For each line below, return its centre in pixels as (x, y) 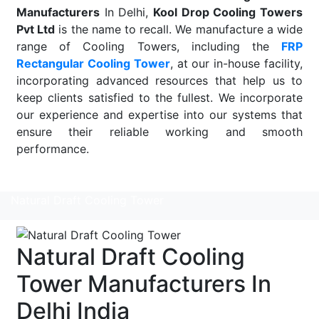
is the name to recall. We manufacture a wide (179, 29)
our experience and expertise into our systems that (159, 114)
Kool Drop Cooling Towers (228, 12)
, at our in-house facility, (236, 63)
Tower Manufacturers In (144, 284)
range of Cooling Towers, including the (149, 46)
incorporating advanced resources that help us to (159, 80)
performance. (53, 148)
